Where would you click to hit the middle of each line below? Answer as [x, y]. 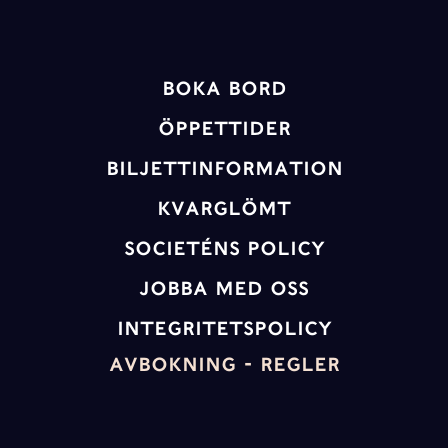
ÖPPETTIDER [224, 128]
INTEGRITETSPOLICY [224, 328]
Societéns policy [224, 248]
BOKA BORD [224, 88]
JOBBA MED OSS [224, 288]
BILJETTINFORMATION [224, 168]
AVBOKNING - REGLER [224, 364]
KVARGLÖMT [224, 208]
